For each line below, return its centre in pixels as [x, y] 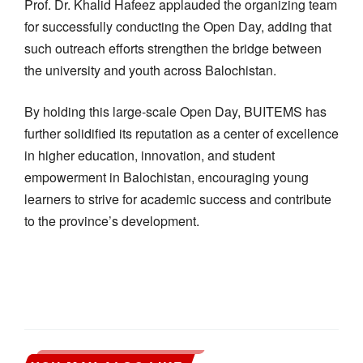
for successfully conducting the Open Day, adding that [178, 26]
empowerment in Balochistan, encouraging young [167, 177]
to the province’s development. [112, 220]
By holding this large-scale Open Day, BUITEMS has [175, 111]
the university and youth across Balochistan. [150, 70]
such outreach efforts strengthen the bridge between [173, 48]
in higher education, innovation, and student [149, 155]
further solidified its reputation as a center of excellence [181, 133]
